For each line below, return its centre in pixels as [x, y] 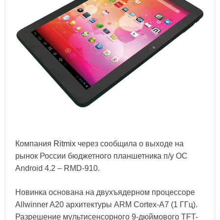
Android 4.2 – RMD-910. [57, 168]
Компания [34, 143]
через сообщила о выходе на [130, 143]
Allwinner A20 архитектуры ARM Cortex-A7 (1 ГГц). [106, 204]
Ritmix [65, 143]
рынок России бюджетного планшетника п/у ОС [101, 156]
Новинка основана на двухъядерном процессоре [105, 192]
